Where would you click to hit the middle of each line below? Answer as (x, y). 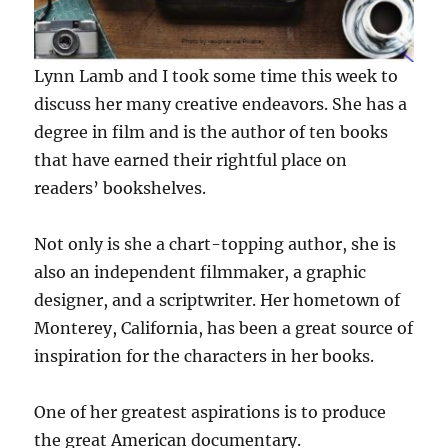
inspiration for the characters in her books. (204, 356)
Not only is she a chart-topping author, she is (215, 244)
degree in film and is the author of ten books (211, 132)
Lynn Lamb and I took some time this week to (216, 76)
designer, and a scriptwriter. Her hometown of (217, 300)
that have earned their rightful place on (191, 160)
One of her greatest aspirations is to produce (210, 412)
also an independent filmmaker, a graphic (200, 272)
